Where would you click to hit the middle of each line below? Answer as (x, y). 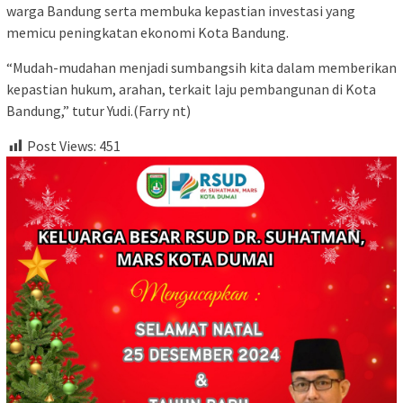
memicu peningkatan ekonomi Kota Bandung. (148, 33)
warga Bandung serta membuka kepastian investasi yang (181, 11)
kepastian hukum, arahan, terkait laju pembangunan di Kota (191, 90)
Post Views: (62, 146)
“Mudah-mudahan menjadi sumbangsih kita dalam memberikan (201, 68)
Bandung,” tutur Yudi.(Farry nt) (99, 111)
